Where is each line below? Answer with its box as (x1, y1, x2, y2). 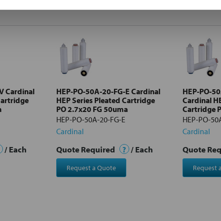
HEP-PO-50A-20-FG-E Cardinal (56, 86, 160, 96)
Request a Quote (66, 163, 116, 172)
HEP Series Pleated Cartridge (56, 95, 155, 105)
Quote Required (56, 144, 116, 154)
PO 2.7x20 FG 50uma (56, 104, 128, 114)
